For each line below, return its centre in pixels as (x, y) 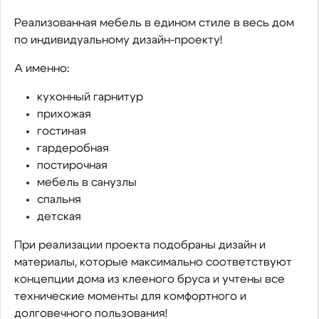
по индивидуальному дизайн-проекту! (118, 40)
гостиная (61, 131)
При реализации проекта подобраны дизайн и (140, 245)
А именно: (41, 68)
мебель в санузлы (87, 182)
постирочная (72, 165)
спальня (59, 199)
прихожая (64, 114)
